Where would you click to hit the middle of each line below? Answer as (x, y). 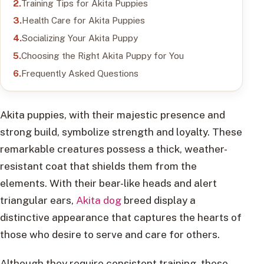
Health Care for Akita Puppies (83, 20)
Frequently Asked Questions (80, 73)
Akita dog (99, 200)
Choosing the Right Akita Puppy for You (102, 55)
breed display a (159, 200)
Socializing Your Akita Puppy (80, 38)
